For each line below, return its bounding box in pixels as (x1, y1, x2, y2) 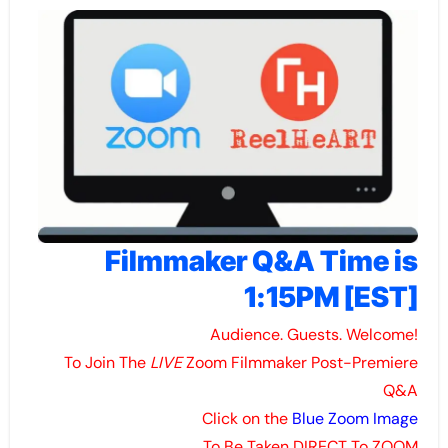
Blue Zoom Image (292, 408, 419, 430)
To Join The (64, 352, 151, 374)
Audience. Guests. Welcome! (210, 324, 419, 346)
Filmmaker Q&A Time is (105, 243, 419, 278)
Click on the (202, 408, 293, 430)
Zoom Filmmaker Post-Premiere (182, 352, 419, 374)
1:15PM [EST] (244, 279, 419, 314)
